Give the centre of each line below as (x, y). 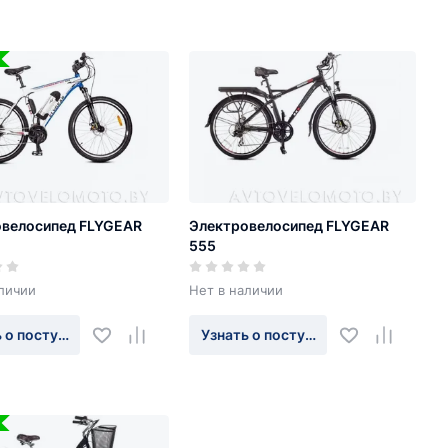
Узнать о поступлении (276, 335)
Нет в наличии (236, 290)
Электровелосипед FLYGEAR (289, 226)
